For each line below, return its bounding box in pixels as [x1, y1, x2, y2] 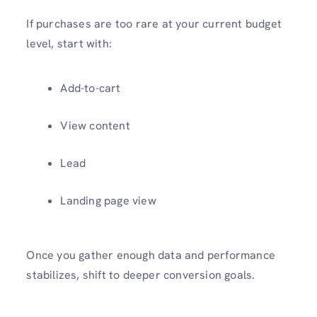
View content [60, 117, 130, 133]
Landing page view [60, 192, 156, 208]
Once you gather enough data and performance [26, 247, 275, 263]
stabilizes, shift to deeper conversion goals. [26, 267, 255, 282]
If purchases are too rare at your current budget [26, 16, 282, 31]
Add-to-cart [60, 80, 121, 96]
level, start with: [26, 35, 112, 51]
